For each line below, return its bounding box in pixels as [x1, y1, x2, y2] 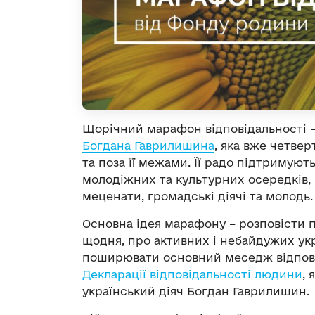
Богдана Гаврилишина [82, 139, 214, 153]
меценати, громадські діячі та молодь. [82, 190, 313, 203]
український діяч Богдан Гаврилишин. [82, 285, 309, 298]
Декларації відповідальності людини [82, 268, 302, 281]
